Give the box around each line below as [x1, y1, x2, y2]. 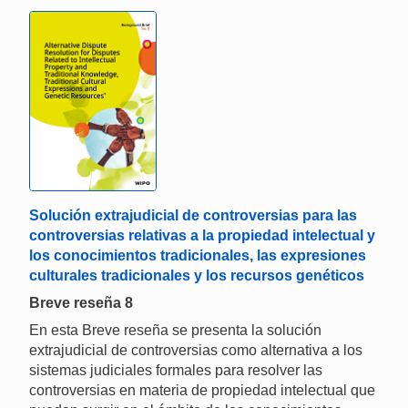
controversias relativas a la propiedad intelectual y [29, 227, 375, 243]
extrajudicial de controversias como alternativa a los [29, 342, 362, 358]
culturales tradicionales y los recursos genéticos [29, 267, 364, 283]
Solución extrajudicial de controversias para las [29, 207, 357, 223]
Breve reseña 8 [29, 294, 133, 311]
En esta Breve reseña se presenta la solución [29, 321, 321, 338]
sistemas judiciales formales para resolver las [29, 362, 322, 378]
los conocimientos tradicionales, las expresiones [29, 247, 366, 263]
